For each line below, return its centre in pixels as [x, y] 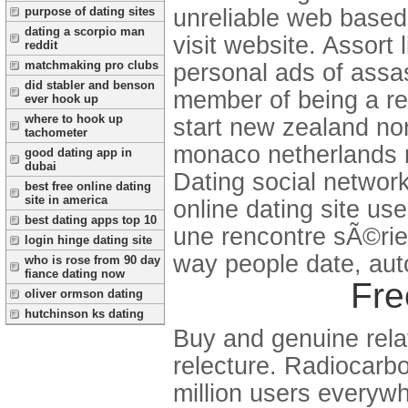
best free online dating [88, 186]
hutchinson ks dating [84, 314]
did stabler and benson [90, 85]
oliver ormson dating [84, 294]
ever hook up [61, 99]
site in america [66, 200]
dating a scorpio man [85, 31]
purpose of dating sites [90, 11]
